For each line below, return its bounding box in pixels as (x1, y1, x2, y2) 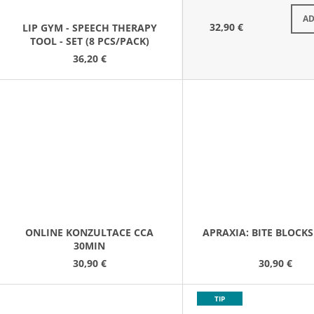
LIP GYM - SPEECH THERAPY (22, 20, 157, 34)
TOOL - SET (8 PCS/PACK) (29, 34, 149, 48)
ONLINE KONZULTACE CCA (25, 226, 154, 240)
